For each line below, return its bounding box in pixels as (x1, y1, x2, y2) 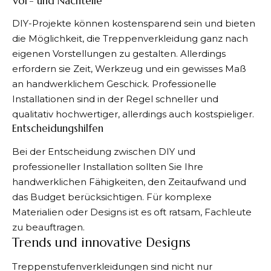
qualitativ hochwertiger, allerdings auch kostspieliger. (12, 108, 254, 120)
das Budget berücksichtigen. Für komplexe (12, 191, 212, 203)
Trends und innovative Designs (12, 234, 191, 250)
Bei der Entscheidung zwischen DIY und (12, 145, 195, 157)
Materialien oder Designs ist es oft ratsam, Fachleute (12, 206, 252, 218)
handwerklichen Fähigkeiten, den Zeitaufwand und (12, 175, 246, 188)
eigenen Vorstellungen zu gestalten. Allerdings (12, 48, 226, 60)
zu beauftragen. (12, 221, 85, 233)
